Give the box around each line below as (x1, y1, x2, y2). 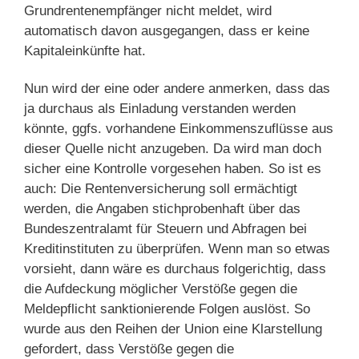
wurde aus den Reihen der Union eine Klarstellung (24, 321, 322, 337)
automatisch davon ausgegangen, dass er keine (24, 22, 309, 38)
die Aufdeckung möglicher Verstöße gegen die (24, 280, 297, 296)
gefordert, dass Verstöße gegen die (24, 341, 234, 357)
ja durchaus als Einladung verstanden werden (24, 100, 296, 116)
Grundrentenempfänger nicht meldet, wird (24, 2, 272, 18)
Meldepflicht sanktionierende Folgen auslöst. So (24, 301, 310, 317)
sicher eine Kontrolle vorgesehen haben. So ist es (24, 160, 321, 176)
